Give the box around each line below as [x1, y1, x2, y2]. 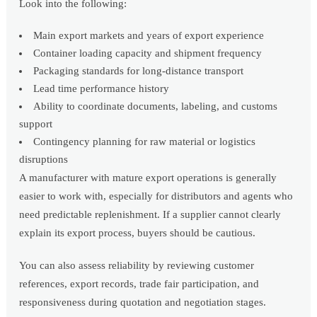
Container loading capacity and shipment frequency [33, 47, 263, 59]
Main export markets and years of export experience [33, 30, 265, 42]
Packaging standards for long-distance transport [33, 65, 244, 77]
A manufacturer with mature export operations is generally [19, 172, 277, 184]
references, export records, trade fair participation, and [19, 278, 260, 290]
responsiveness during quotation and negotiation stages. [19, 296, 267, 309]
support [19, 118, 53, 130]
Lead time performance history [33, 83, 170, 95]
